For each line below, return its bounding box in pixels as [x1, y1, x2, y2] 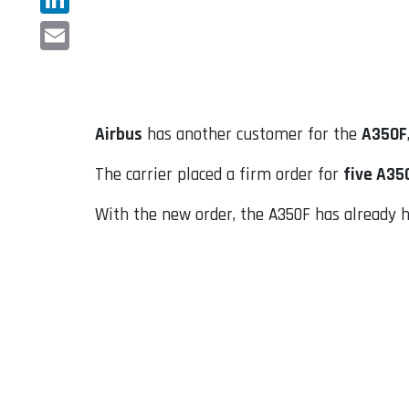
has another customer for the [142, 123, 362, 147]
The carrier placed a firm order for [95, 163, 343, 187]
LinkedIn [40, 16, 100, 40]
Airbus [95, 123, 142, 147]
